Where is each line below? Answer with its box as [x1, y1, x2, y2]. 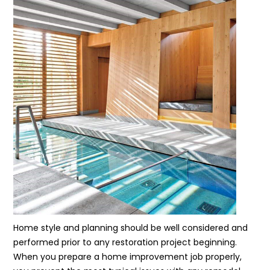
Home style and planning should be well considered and [13, 222, 248, 234]
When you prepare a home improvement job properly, [13, 251, 242, 263]
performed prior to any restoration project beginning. [13, 236, 237, 248]
